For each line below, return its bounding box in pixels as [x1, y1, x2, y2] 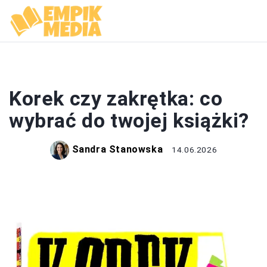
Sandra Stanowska [72, 144, 163, 156]
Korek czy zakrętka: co [9, 86, 223, 110]
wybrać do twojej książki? [9, 108, 250, 132]
